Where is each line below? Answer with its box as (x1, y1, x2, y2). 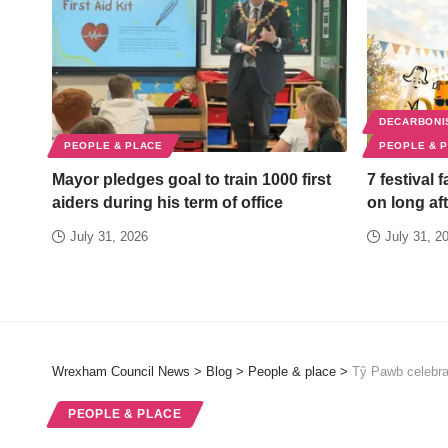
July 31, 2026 (70, 228, 148, 244)
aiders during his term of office (52, 193, 283, 211)
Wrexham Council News (52, 363, 190, 379)
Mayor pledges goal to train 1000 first (52, 170, 331, 188)
